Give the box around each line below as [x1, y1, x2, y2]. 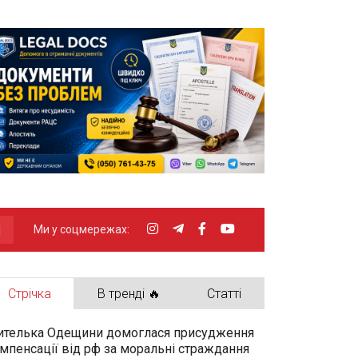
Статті [207, 285, 241, 301]
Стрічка [8, 285, 51, 301]
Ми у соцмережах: [34, 222, 129, 236]
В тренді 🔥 [97, 285, 161, 301]
